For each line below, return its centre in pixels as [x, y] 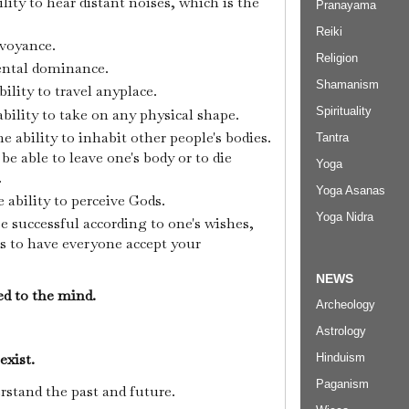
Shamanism [347, 84]
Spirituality [344, 110]
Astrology [341, 331]
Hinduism [341, 358]
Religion [337, 58]
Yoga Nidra [345, 216]
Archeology [346, 305]
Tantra [332, 137]
